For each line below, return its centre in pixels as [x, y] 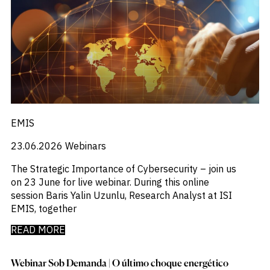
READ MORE [38, 230]
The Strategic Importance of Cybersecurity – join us [123, 169]
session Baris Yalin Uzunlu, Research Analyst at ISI [121, 196]
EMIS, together [43, 209]
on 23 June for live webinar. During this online [110, 182]
